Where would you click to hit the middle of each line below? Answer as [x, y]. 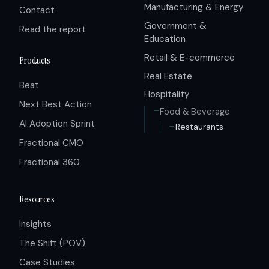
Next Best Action [56, 105]
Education [165, 39]
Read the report [53, 29]
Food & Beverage [195, 111]
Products [35, 61]
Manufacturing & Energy [194, 8]
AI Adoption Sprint [57, 124]
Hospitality [167, 95]
